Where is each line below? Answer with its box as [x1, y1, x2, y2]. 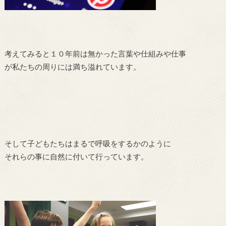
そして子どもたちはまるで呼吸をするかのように [4, 139, 171, 148]
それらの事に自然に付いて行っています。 [4, 152, 148, 161]
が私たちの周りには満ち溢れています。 [4, 62, 141, 72]
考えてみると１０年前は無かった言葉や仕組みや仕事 [4, 49, 186, 59]
